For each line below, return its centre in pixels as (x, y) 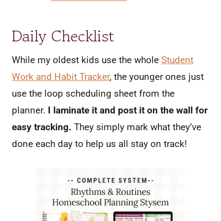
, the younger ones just (157, 76)
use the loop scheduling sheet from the (93, 93)
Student (177, 60)
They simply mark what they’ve (136, 127)
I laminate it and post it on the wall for (128, 110)
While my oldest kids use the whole (87, 60)
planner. (30, 110)
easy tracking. (42, 127)
